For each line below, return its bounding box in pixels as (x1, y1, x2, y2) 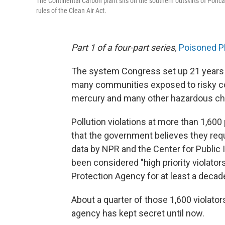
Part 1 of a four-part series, (71, 42, 179, 53)
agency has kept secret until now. (71, 208, 204, 218)
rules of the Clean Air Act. (36, 7, 106, 15)
